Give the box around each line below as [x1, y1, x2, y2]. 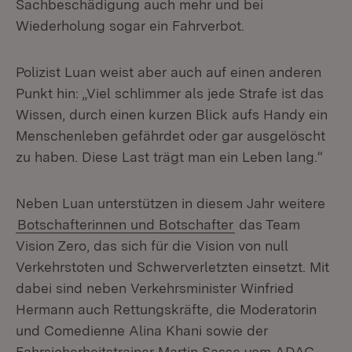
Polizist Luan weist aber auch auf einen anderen [16, 64, 321, 80]
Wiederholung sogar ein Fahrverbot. [16, 17, 244, 34]
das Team [235, 216, 300, 233]
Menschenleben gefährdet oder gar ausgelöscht [16, 127, 325, 144]
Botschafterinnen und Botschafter [17, 216, 233, 233]
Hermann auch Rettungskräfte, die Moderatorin [16, 301, 317, 317]
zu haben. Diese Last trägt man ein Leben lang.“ [16, 148, 323, 165]
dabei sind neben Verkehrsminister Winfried [16, 280, 294, 296]
